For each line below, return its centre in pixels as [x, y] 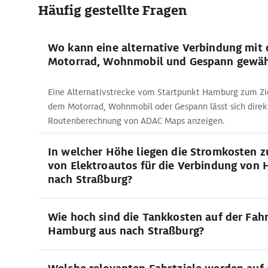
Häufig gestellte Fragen [112, 10]
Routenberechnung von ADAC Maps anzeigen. [136, 121]
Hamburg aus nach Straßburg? [126, 231]
